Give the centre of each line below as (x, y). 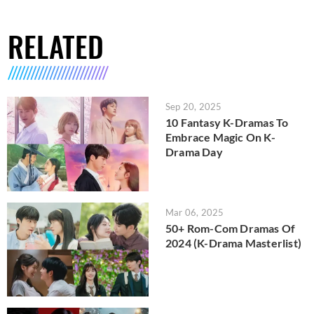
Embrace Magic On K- (220, 137)
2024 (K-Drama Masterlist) (233, 243)
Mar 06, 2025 (195, 212)
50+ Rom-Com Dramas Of (231, 228)
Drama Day (194, 152)
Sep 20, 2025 (194, 107)
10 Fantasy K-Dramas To (227, 123)
